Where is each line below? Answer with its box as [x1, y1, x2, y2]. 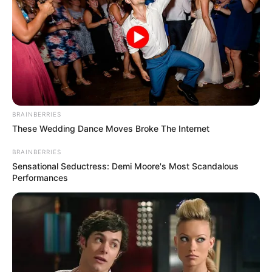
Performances [12, 172, 68, 183]
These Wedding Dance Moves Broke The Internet [12, 123, 209, 134]
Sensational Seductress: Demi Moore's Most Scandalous [12, 161, 239, 172]
